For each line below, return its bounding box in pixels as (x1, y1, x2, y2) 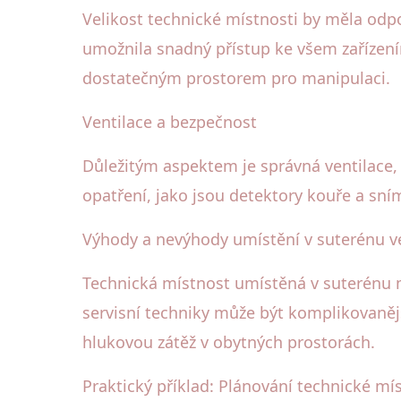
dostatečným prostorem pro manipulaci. (82, 67, 390, 90)
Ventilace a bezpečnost (82, 111, 257, 133)
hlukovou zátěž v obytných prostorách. (82, 331, 375, 354)
